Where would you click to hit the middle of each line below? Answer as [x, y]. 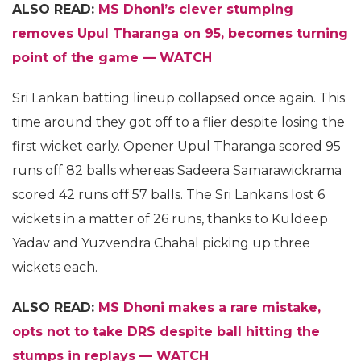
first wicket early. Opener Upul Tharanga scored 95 [176, 146]
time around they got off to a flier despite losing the [178, 122]
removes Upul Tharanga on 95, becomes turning [180, 33]
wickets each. [55, 267]
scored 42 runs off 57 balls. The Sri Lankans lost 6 [168, 195]
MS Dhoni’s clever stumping [196, 9]
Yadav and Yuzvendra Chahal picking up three [161, 243]
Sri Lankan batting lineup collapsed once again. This [178, 98]
